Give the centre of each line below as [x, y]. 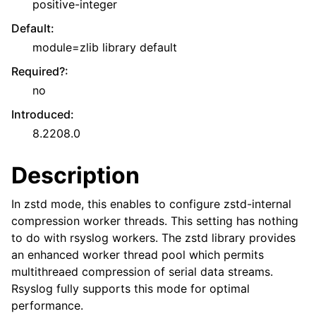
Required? [38, 71]
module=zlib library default [105, 47]
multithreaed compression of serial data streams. [142, 272]
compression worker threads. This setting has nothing [155, 221]
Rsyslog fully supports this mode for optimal [130, 288]
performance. [47, 305]
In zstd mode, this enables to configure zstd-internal [151, 204]
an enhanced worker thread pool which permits [138, 255]
